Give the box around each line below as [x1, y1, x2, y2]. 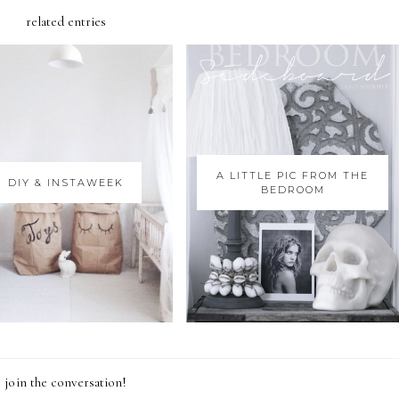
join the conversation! [4, 373, 127, 390]
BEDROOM [260, 183, 325, 196]
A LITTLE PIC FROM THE [216, 169, 370, 182]
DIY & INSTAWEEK [7, 176, 124, 189]
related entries [25, 13, 107, 29]
